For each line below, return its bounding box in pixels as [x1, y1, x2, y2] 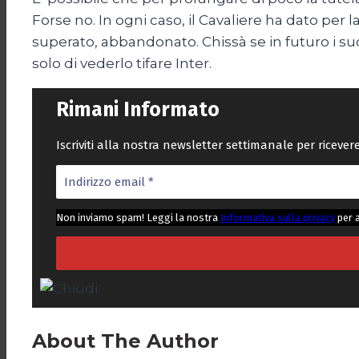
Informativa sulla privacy [220, 212, 335, 224]
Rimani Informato [56, 98, 220, 123]
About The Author [32, 329, 219, 353]
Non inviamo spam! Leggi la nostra [56, 212, 220, 224]
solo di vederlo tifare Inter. [32, 55, 218, 72]
